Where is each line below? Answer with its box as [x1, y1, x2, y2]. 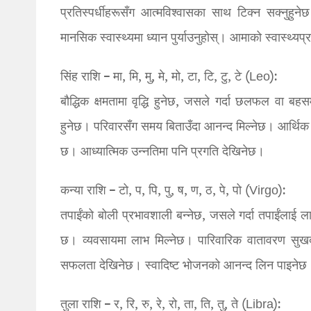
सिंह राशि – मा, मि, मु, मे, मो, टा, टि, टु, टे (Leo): [60, 67, 277, 87]
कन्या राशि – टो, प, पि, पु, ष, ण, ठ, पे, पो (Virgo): [60, 180, 285, 201]
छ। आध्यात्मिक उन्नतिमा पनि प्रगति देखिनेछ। [60, 142, 264, 162]
